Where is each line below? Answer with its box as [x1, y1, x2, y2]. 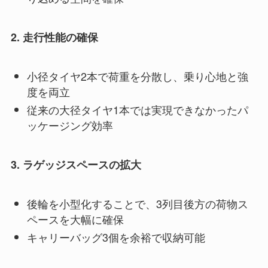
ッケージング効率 [26, 117, 113, 133]
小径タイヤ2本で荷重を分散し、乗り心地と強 [26, 68, 248, 84]
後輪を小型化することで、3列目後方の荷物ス [26, 195, 248, 211]
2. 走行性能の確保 [10, 29, 98, 45]
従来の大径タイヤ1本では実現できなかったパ [26, 102, 248, 118]
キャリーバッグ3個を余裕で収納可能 [26, 229, 205, 245]
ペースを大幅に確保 [26, 211, 124, 227]
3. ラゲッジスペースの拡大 [10, 157, 141, 173]
